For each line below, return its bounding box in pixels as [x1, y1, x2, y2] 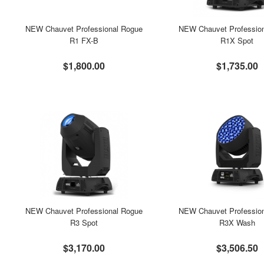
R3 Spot [70, 217, 98, 228]
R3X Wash [219, 217, 255, 228]
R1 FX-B [70, 35, 99, 46]
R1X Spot [220, 35, 254, 46]
